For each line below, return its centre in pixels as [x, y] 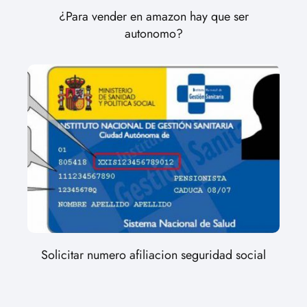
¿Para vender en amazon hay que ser [153, 17]
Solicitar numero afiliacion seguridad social [153, 255]
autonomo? [153, 34]
